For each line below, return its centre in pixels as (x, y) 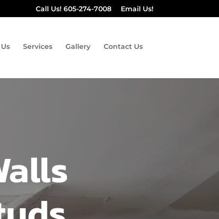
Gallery (78, 46)
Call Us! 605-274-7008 (73, 9)
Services (37, 46)
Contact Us (123, 46)
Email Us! (137, 9)
